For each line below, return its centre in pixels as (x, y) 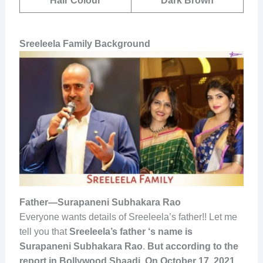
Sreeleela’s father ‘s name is (131, 232)
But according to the (193, 247)
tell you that (44, 232)
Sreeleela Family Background (85, 44)
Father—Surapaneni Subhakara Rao (100, 203)
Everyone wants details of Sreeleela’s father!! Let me (128, 217)
